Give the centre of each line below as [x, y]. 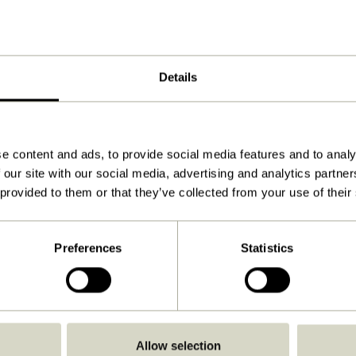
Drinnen [197, 265]
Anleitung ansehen [164, 237]
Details [178, 77]
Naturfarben [184, 23]
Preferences [88, 248]
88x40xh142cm [177, 51]
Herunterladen [178, 209]
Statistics [267, 248]
